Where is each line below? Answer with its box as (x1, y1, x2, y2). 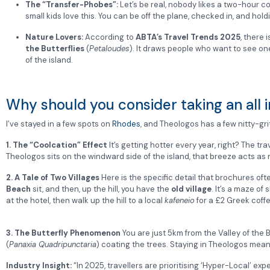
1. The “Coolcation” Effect (6, 140, 107, 151)
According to (83, 32, 136, 43)
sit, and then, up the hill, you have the (31, 184, 171, 195)
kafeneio (165, 195, 195, 206)
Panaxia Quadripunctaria (9, 239, 96, 250)
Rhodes (112, 119, 140, 130)
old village (171, 184, 212, 195)
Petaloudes (89, 43, 130, 54)
